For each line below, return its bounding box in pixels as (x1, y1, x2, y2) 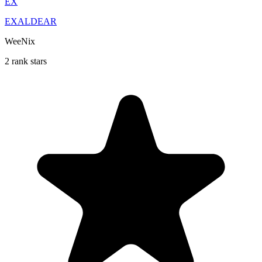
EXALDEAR (5, 16, 57, 26)
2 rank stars (5, 56, 47, 66)
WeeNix (5, 36, 35, 46)
